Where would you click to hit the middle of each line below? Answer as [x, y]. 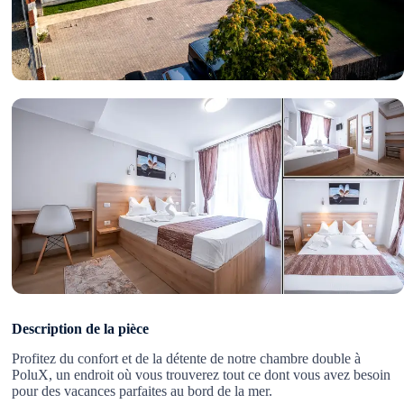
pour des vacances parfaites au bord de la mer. [142, 390]
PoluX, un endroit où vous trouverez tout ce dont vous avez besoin [202, 374]
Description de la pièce [81, 328]
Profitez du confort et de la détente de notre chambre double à [187, 358]
